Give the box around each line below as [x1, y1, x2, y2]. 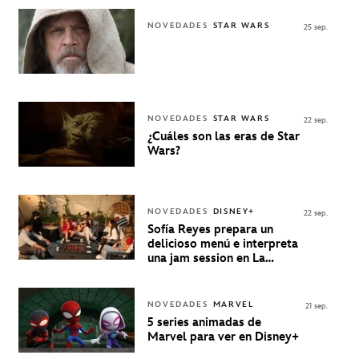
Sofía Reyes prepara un [147, 221, 273, 237]
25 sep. [304, 22, 328, 32]
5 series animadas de [147, 314, 261, 330]
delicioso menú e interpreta [147, 236, 298, 252]
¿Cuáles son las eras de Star [147, 128, 300, 144]
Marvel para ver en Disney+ [147, 329, 299, 345]
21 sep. [305, 301, 328, 311]
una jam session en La [147, 250, 265, 266]
